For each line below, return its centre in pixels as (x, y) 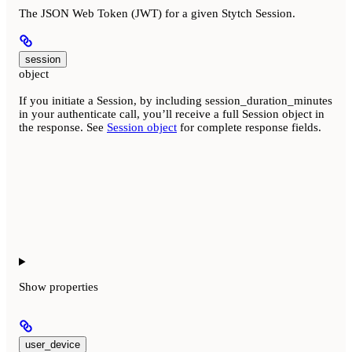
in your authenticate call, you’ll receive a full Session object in (172, 114)
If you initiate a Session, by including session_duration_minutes (176, 100)
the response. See (63, 127)
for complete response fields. (249, 127)
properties (74, 287)
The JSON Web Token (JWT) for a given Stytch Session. (157, 13)
